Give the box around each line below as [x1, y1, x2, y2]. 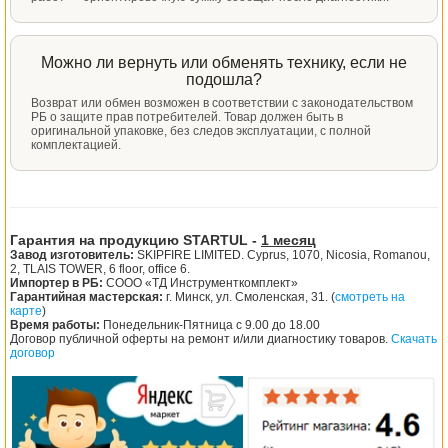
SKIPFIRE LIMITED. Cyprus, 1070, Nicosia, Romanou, [134, 247, 430, 262]
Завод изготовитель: [10, 247, 134, 262]
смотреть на [335, 289, 405, 304]
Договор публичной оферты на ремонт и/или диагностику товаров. [10, 331, 391, 346]
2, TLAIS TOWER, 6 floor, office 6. [10, 261, 190, 276]
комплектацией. [31, 137, 121, 152]
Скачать [391, 331, 437, 346]
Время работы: [10, 317, 100, 332]
